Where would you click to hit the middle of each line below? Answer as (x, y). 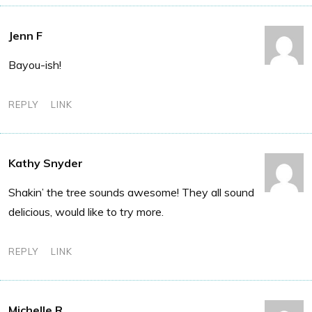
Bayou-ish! (35, 64)
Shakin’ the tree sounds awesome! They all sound (131, 192)
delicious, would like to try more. (86, 211)
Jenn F (25, 35)
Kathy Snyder (46, 163)
